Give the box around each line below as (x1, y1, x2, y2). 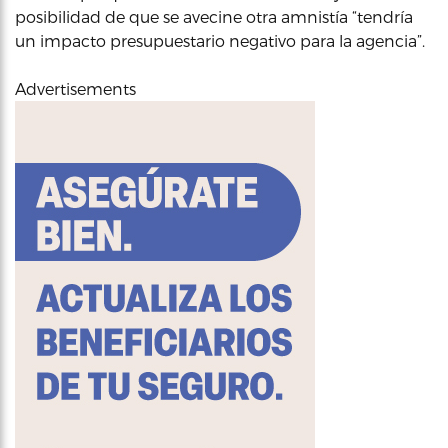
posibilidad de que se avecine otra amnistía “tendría (15, 7, 413, 26)
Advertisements (15, 79, 136, 98)
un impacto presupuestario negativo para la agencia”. (15, 31, 425, 50)
